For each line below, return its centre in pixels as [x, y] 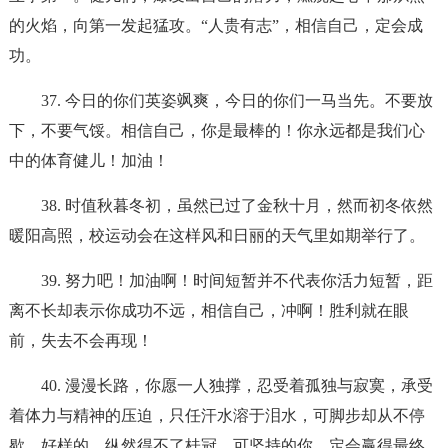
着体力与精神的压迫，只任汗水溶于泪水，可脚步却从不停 [216, 415]
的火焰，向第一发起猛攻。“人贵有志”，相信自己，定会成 [215, 25]
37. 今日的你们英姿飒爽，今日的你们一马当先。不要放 [236, 100]
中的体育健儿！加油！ [88, 160]
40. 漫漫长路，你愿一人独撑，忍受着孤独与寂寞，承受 [236, 385]
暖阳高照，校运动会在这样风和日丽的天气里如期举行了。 [216, 235]
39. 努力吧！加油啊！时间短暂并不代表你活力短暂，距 [236, 280]
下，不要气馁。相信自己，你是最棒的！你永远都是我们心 [216, 130]
